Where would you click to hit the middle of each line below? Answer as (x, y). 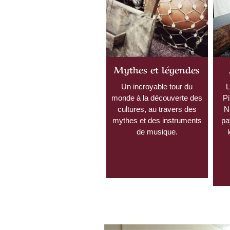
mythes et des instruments (157, 120)
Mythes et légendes (157, 69)
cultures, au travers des (157, 109)
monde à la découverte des (157, 98)
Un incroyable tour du (157, 86)
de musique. (157, 131)
